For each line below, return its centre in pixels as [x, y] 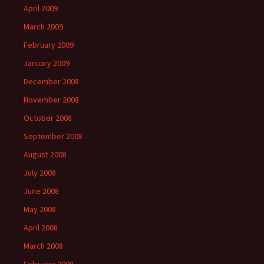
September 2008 [53, 136]
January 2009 [47, 63]
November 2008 [51, 100]
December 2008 [51, 81]
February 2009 [49, 45]
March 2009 [43, 27]
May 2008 [40, 209]
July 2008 [40, 173]
